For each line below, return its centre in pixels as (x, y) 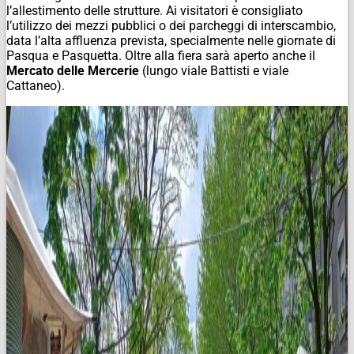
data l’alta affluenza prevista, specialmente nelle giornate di (171, 40)
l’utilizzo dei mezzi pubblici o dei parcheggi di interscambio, (171, 25)
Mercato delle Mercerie (73, 70)
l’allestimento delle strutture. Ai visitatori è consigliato (154, 10)
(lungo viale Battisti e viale (214, 70)
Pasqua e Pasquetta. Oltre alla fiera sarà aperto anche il (161, 55)
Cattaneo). (36, 85)
